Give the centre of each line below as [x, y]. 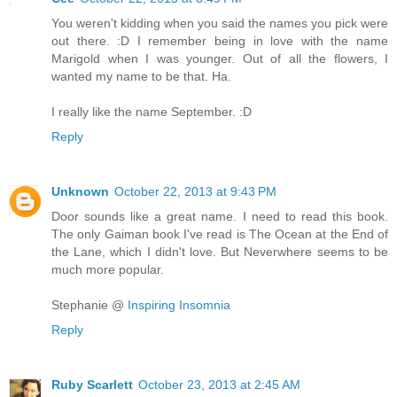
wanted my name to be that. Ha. [141, 77]
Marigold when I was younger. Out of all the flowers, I [220, 59]
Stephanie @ [90, 305]
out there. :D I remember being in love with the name [220, 41]
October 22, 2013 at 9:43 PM [195, 192]
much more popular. [108, 270]
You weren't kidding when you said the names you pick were [220, 23]
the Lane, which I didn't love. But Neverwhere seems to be [220, 252]
